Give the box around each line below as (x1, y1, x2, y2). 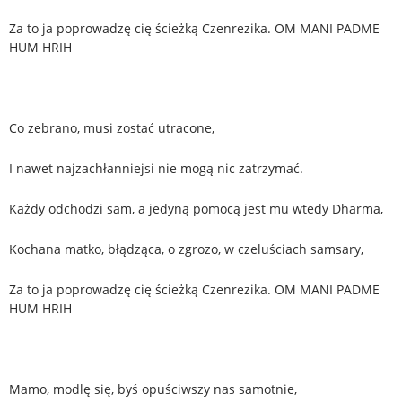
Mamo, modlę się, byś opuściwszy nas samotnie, (9, 380, 297, 398)
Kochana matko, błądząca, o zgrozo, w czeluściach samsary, (9, 240, 363, 258)
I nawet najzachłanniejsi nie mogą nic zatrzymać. (9, 159, 303, 177)
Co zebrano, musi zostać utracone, (9, 118, 214, 136)
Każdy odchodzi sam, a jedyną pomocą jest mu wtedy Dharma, (9, 199, 383, 217)
